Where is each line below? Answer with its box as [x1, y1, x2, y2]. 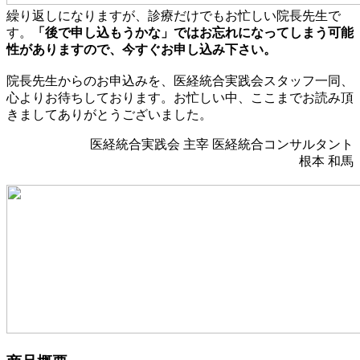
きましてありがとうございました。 [6, 107, 212, 121]
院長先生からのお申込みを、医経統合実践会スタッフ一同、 [6, 73, 354, 88]
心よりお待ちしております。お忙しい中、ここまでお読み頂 [6, 90, 354, 104]
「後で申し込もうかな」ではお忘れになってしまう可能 [32, 25, 354, 39]
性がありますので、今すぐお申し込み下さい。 [6, 42, 276, 56]
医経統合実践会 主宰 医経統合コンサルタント [90, 137, 354, 151]
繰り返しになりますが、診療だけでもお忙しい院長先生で [6, 8, 341, 22]
